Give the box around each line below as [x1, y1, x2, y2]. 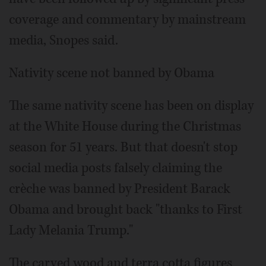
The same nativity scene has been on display [9, 96, 254, 115]
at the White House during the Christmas [9, 117, 241, 135]
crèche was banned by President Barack [9, 179, 230, 198]
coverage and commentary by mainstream [9, 10, 246, 28]
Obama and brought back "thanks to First [9, 200, 242, 218]
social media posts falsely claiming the [9, 159, 222, 177]
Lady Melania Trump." [9, 221, 133, 239]
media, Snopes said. [9, 31, 118, 49]
